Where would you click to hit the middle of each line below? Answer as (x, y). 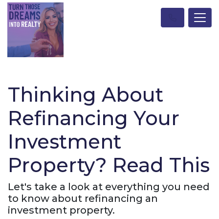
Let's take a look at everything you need (109, 186)
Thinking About (86, 94)
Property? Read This (109, 165)
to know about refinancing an (83, 198)
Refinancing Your (94, 118)
